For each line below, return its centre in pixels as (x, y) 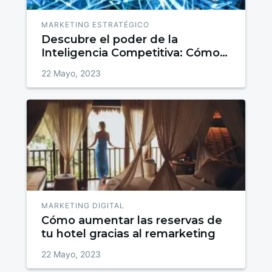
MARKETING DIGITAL (83, 206)
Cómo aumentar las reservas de (132, 221)
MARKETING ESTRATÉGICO (96, 25)
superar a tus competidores (120, 66)
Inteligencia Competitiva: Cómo (131, 53)
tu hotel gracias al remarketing (129, 234)
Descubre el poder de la (110, 40)
